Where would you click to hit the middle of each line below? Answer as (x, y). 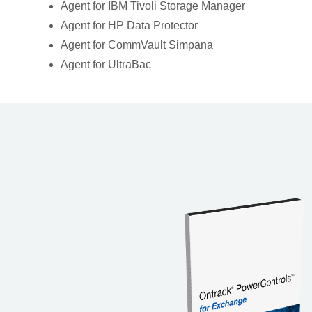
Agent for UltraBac (106, 65)
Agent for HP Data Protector (129, 26)
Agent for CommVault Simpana (137, 45)
